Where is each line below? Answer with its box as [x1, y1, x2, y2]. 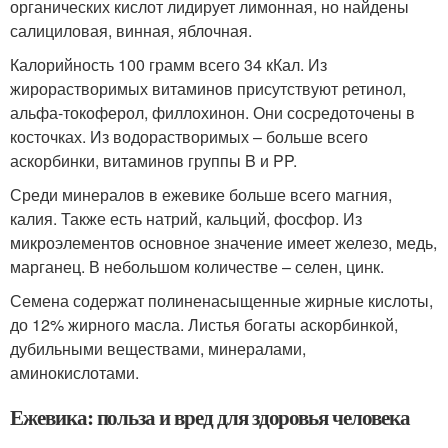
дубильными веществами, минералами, [10, 337, 306, 360]
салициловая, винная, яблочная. [10, 19, 252, 42]
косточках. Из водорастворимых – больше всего [10, 125, 368, 148]
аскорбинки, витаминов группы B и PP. [10, 149, 297, 172]
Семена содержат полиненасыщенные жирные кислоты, [10, 289, 433, 312]
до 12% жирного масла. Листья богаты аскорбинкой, [10, 313, 398, 336]
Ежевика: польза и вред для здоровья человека [10, 402, 410, 432]
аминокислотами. [10, 361, 139, 384]
